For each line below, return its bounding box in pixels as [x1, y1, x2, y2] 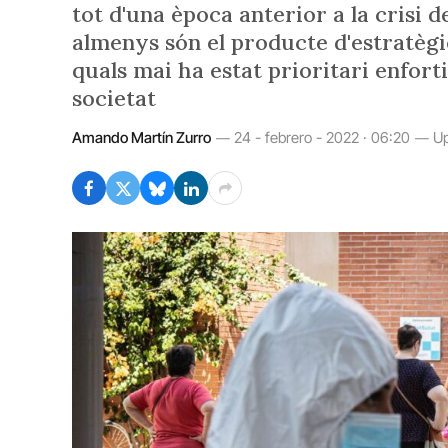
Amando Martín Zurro [72, 128, 211, 147]
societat [72, 84, 156, 112]
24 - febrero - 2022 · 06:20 [234, 128, 410, 147]
